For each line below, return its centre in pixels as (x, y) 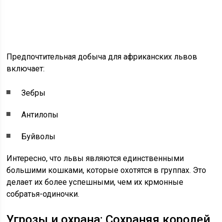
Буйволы (39, 137)
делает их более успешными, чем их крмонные (95, 182)
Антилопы (40, 115)
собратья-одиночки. (43, 194)
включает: (26, 69)
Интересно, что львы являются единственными (95, 158)
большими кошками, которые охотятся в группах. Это (107, 170)
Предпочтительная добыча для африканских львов (102, 57)
